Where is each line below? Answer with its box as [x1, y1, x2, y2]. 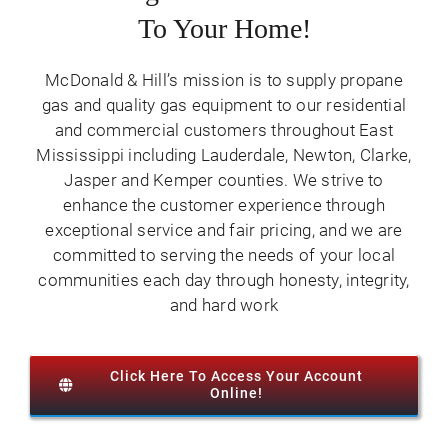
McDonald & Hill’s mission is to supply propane [45, 69, 403, 90]
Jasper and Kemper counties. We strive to [64, 169, 384, 190]
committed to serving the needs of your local [52, 244, 396, 265]
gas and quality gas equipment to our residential [41, 94, 407, 115]
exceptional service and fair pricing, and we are [45, 219, 403, 240]
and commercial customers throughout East [54, 119, 394, 140]
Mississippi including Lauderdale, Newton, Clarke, [36, 144, 412, 165]
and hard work [169, 294, 279, 315]
